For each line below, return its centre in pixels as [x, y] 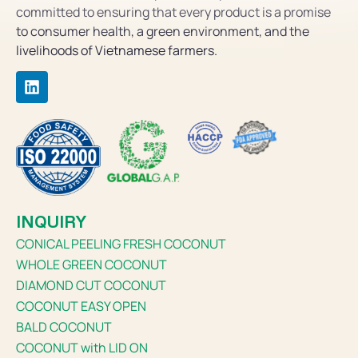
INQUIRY [51, 222]
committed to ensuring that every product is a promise [173, 12]
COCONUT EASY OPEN [81, 306]
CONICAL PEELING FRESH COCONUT [121, 244]
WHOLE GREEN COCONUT [91, 265]
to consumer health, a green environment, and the [163, 31]
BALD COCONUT [64, 327]
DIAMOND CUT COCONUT [91, 286]
